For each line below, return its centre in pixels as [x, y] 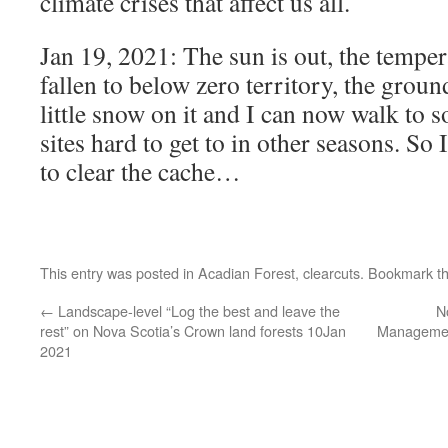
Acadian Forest [246, 273]
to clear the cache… [140, 171]
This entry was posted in [119, 273]
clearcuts [331, 273]
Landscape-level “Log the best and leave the [197, 311]
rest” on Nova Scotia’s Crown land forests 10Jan [193, 331]
